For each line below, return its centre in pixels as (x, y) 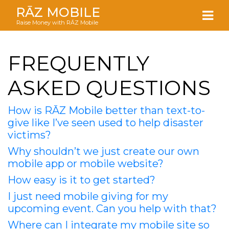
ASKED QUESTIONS (109, 88)
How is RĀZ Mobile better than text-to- (106, 110)
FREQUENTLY (78, 63)
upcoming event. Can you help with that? (112, 209)
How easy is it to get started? (82, 180)
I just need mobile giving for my (88, 196)
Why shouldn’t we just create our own (104, 151)
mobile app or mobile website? (86, 164)
